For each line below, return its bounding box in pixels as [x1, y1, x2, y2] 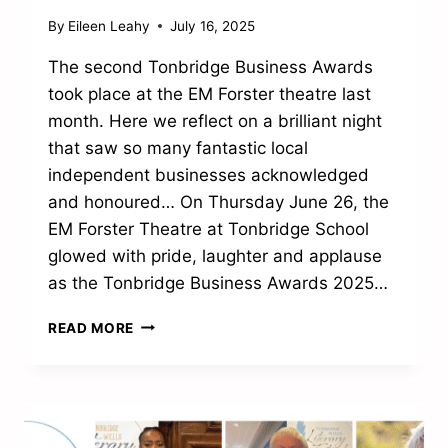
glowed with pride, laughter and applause [48, 245, 382, 266]
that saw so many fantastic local [48, 137, 308, 158]
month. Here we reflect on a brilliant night [48, 110, 382, 131]
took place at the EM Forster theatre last [48, 83, 371, 104]
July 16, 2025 [170, 17, 256, 34]
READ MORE [48, 319, 135, 336]
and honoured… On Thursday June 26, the [48, 191, 389, 212]
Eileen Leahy [68, 17, 151, 34]
